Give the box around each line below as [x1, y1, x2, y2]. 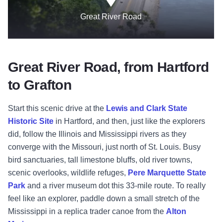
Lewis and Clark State [106, 104, 187, 113]
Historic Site [8, 117, 54, 126]
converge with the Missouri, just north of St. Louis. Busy [8, 143, 201, 152]
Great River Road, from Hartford [8, 59, 209, 75]
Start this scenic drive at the [8, 104, 106, 113]
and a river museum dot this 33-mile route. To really [25, 181, 206, 190]
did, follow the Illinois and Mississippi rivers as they [8, 130, 186, 139]
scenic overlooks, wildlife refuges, [8, 168, 128, 177]
